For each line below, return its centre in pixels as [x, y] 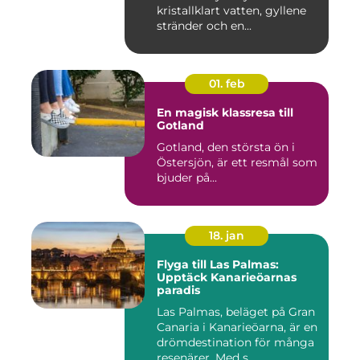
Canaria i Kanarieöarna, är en [237, 327]
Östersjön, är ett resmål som [237, 163]
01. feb [227, 84]
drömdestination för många [235, 343]
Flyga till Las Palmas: [218, 265]
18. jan [227, 236]
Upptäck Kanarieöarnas [227, 278]
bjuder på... [187, 178]
